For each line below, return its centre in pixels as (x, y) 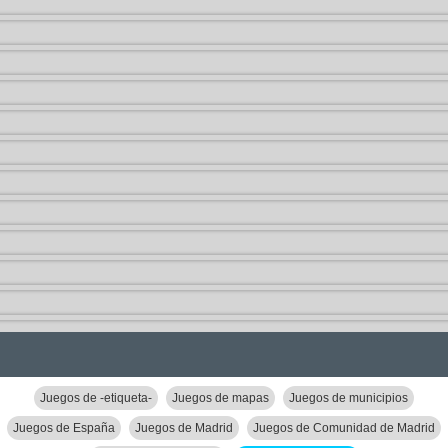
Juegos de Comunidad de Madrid (344, 428)
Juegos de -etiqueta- (96, 398)
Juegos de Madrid (184, 428)
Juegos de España (64, 428)
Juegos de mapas (220, 398)
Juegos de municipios (348, 398)
